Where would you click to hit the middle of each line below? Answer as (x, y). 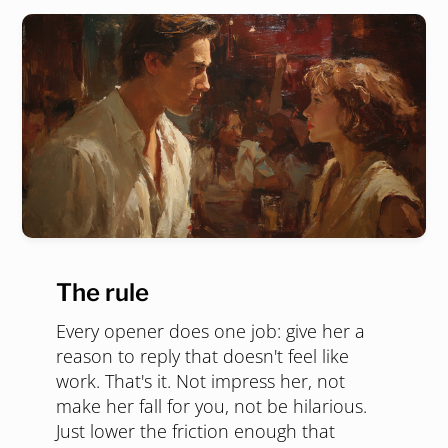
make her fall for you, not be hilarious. (211, 406)
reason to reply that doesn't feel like (202, 356)
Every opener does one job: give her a (210, 331)
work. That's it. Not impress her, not (200, 381)
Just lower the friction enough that (195, 431)
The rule (102, 292)
